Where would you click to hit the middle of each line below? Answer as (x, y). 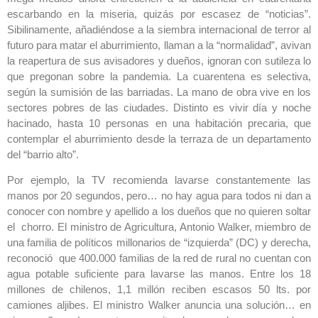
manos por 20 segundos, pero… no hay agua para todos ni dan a (159, 196)
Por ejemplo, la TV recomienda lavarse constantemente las (159, 180)
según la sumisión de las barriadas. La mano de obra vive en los (159, 92)
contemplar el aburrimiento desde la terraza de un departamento (159, 139)
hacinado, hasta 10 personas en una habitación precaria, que (159, 123)
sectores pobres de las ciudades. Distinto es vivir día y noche (159, 108)
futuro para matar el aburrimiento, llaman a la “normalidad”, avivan (159, 45)
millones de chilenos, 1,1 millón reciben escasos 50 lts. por (159, 290)
